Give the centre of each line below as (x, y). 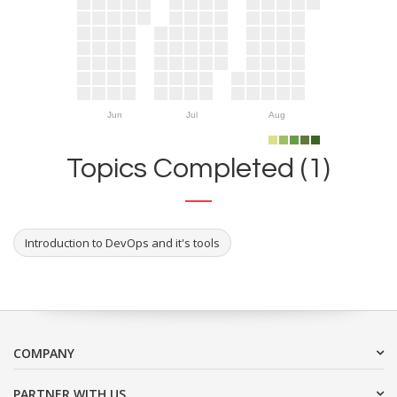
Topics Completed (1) (198, 168)
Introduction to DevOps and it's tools (122, 242)
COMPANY (44, 353)
